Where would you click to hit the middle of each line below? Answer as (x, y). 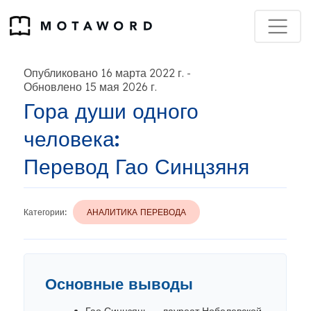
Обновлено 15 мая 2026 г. (90, 87)
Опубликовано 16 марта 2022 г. (104, 73)
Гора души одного (111, 111)
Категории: (45, 212)
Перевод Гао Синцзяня (136, 167)
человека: (72, 139)
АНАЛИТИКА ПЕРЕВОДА (136, 212)
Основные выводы (119, 284)
